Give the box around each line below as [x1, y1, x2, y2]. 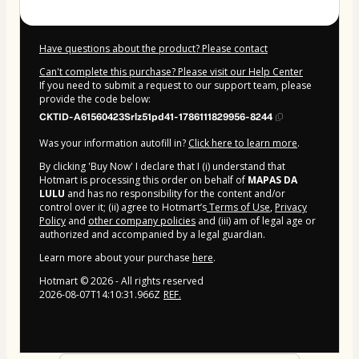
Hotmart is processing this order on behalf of [39, 172, 248, 187]
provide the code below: [39, 91, 151, 106]
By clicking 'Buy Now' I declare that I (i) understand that [39, 159, 285, 173]
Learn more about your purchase [39, 250, 192, 264]
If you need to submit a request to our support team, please [39, 78, 312, 92]
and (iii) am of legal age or [196, 213, 316, 228]
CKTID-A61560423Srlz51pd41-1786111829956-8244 [39, 111, 272, 123]
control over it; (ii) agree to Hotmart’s [39, 200, 207, 214]
